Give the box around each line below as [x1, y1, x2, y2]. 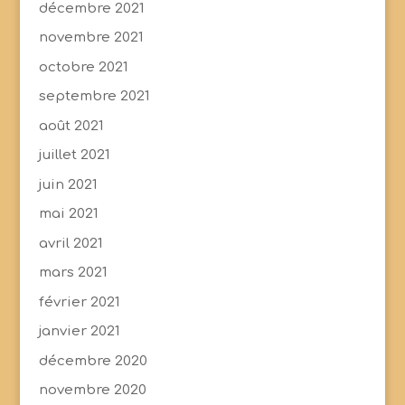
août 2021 [38, 118, 104, 134]
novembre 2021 [38, 30, 144, 45]
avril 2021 [38, 235, 103, 251]
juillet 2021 [38, 147, 110, 163]
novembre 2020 [38, 382, 146, 398]
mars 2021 [38, 265, 108, 280]
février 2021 [38, 294, 120, 310]
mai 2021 [38, 206, 99, 221]
